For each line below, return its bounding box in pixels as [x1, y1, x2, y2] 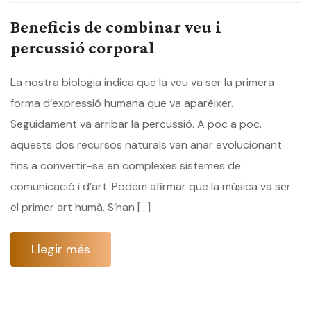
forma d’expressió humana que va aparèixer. [10, 95, 233, 110]
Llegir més [31, 240, 90, 258]
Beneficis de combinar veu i [10, 17, 221, 36]
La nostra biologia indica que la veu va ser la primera [10, 74, 274, 90]
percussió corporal [10, 37, 155, 57]
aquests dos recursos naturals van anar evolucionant [10, 137, 282, 152]
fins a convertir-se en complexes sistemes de [10, 158, 241, 173]
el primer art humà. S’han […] [10, 199, 151, 215]
